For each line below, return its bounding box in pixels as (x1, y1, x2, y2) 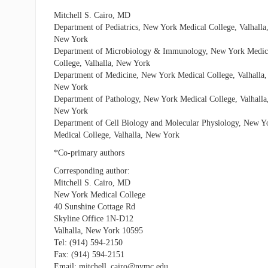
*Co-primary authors (53, 148, 124, 157)
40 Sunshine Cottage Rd (53, 202, 135, 211)
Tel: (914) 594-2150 (53, 238, 123, 247)
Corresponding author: (53, 166, 130, 175)
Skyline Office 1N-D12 (53, 214, 133, 223)
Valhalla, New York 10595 (53, 226, 143, 235)
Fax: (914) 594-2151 (53, 250, 124, 259)
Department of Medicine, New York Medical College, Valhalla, (53, 71, 267, 80)
